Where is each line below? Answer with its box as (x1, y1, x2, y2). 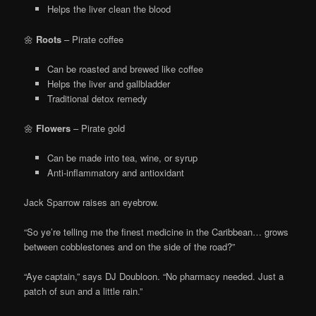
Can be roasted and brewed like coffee (47, 61, 203, 75)
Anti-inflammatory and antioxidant (47, 165, 184, 179)
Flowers (36, 121, 71, 135)
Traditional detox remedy (47, 91, 147, 105)
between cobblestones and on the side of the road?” (24, 240, 236, 254)
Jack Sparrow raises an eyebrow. (24, 195, 159, 209)
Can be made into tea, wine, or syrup (47, 150, 197, 164)
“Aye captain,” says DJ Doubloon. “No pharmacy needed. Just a (24, 269, 284, 284)
